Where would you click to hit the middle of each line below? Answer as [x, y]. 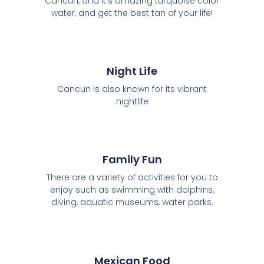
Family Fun [132, 160]
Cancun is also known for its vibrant [132, 89]
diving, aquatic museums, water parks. [132, 202]
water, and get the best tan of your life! [132, 13]
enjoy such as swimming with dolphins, [132, 190]
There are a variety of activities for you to [132, 178]
